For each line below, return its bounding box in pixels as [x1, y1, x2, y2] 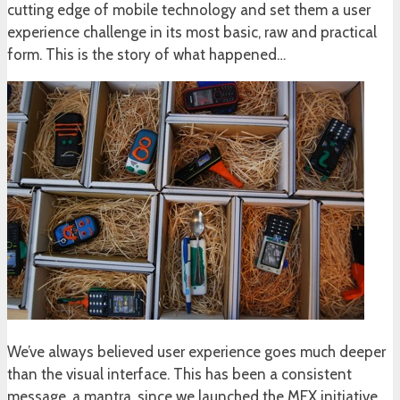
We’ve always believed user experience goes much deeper [7, 343, 386, 362]
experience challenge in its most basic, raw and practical [7, 23, 377, 42]
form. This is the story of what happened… [7, 46, 286, 64]
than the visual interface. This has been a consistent [7, 365, 352, 384]
